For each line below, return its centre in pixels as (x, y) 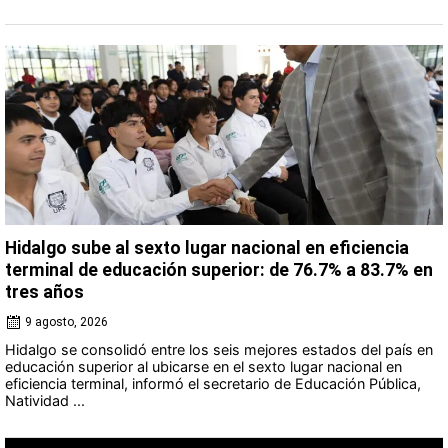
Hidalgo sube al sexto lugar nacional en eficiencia (207, 247)
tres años (44, 291)
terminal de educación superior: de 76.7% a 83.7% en (219, 269)
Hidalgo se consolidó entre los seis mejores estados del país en (219, 349)
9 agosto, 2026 (66, 321)
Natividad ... (45, 400)
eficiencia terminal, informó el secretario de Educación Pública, (213, 383)
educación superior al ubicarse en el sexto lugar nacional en (203, 366)
